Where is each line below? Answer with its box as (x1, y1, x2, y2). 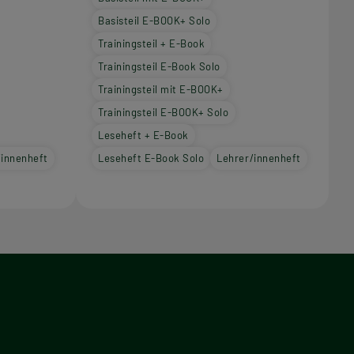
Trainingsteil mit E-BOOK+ (98, 83, 224, 96)
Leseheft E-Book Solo (98, 152, 205, 165)
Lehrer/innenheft (217, 152, 301, 165)
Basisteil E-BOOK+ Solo (98, 14, 211, 28)
